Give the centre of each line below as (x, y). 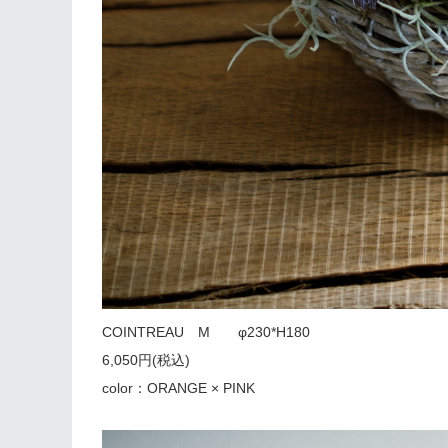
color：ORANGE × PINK (178, 388)
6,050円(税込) (146, 360)
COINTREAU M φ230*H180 (206, 332)
